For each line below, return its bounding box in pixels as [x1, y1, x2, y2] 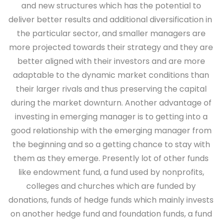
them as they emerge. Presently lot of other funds [13, 153, 209, 164]
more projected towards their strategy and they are [9, 42, 213, 53]
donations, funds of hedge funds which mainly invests [8, 194, 214, 206]
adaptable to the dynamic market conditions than [13, 69, 209, 81]
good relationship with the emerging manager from [10, 125, 212, 136]
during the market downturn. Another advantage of [10, 97, 212, 109]
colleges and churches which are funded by [26, 180, 196, 192]
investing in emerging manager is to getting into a [14, 111, 208, 122]
